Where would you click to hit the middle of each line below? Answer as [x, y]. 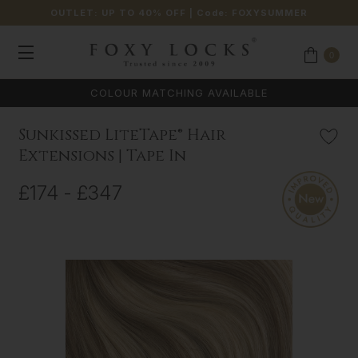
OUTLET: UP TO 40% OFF [118, 13]
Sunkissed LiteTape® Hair [122, 135]
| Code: [211, 13]
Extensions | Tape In [102, 156]
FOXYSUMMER [270, 13]
